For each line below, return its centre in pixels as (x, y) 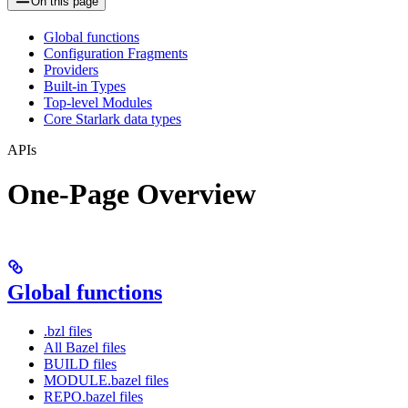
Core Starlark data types (112, 118)
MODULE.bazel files (106, 380)
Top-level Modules (98, 102)
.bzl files (68, 331)
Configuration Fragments (116, 53)
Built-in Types (85, 86)
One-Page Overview (132, 194)
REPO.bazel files (93, 396)
